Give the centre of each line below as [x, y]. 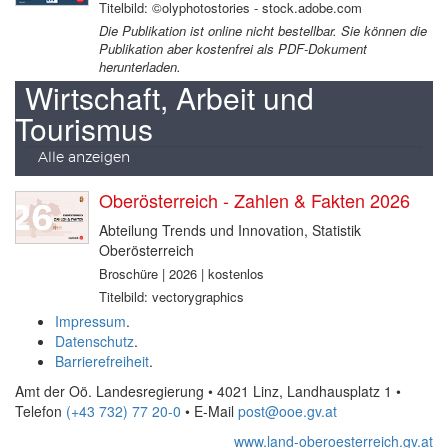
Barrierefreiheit [102, 361]
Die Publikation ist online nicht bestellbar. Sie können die [262, 31]
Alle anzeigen [84, 158]
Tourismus [84, 129]
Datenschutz [94, 341]
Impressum [90, 321]
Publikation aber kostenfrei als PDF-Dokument [232, 49]
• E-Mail [209, 411]
